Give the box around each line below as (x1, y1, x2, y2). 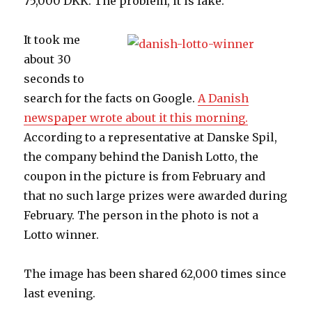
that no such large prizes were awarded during (24, 189, 288, 203)
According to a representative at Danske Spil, (24, 130, 278, 145)
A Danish (198, 91, 249, 106)
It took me (24, 33, 81, 47)
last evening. (24, 286, 96, 301)
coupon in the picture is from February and (24, 169, 266, 184)
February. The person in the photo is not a (24, 208, 259, 223)
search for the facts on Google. (24, 91, 198, 106)
